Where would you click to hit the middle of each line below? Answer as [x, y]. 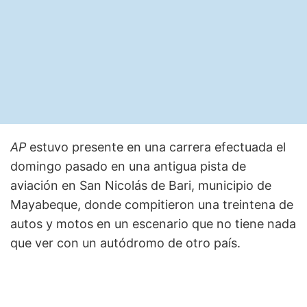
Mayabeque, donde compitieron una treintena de [152, 205]
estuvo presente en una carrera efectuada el [158, 147]
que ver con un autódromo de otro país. [125, 243]
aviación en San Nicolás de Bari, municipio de [141, 186]
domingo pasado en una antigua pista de [128, 167]
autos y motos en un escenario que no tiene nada [153, 224]
